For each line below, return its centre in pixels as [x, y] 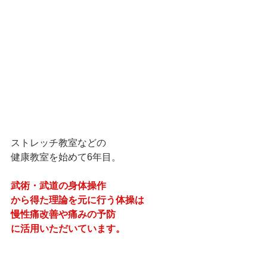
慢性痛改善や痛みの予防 [63, 214]
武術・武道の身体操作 [58, 186]
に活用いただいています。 [68, 229]
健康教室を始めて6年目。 [66, 157]
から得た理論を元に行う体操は [77, 200]
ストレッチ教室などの [58, 143]
